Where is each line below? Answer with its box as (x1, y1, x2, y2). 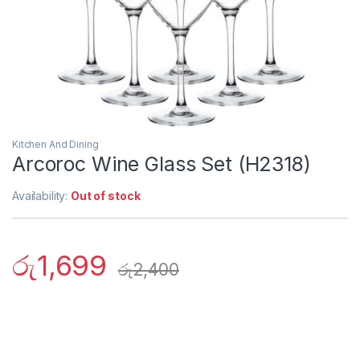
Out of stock (71, 189, 141, 203)
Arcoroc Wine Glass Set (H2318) (12, 152, 311, 177)
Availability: (12, 189, 72, 203)
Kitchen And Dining (12, 138, 99, 151)
